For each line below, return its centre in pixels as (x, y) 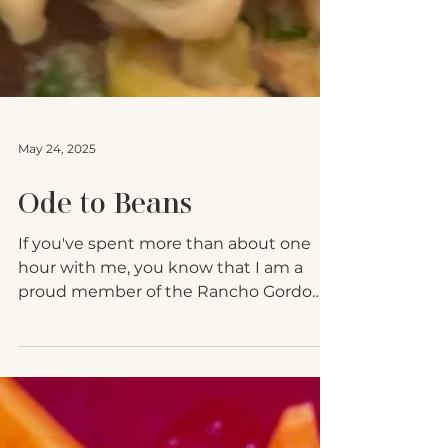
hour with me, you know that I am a (160, 371)
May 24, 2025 (57, 252)
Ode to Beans (105, 306)
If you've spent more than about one (164, 347)
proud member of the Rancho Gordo (165, 395)
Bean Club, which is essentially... (144, 419)
